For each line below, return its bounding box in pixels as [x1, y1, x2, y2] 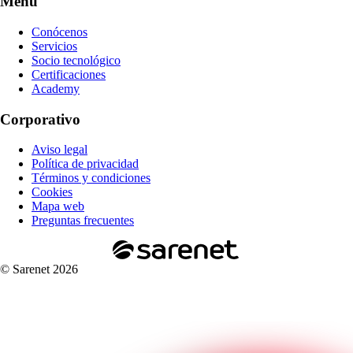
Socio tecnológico [32, 53, 121, 67]
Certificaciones [32, 67, 106, 81]
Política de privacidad [32, 157, 139, 171]
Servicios [32, 39, 77, 53]
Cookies [32, 185, 72, 199]
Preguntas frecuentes [32, 214, 134, 228]
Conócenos [32, 24, 87, 39]
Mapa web [32, 199, 84, 214]
